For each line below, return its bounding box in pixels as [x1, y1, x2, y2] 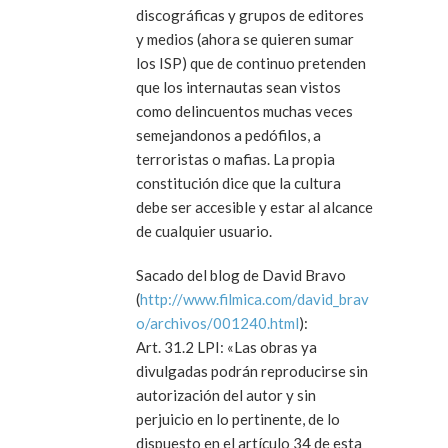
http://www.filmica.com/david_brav [140, 289, 369, 308]
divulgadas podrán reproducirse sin [136, 361, 368, 380]
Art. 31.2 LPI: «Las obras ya [136, 337, 317, 356]
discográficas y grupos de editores [136, 5, 364, 24]
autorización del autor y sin [136, 385, 316, 404]
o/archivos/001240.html [136, 313, 299, 332]
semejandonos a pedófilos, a [136, 125, 321, 144]
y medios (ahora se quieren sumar [136, 29, 354, 48]
